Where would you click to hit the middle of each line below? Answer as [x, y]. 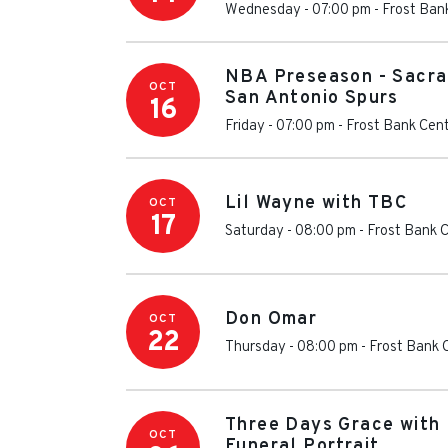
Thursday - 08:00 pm [291, 347]
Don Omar [271, 319]
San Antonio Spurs [312, 98]
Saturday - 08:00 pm [290, 231]
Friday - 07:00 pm [280, 126]
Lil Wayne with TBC [316, 203]
